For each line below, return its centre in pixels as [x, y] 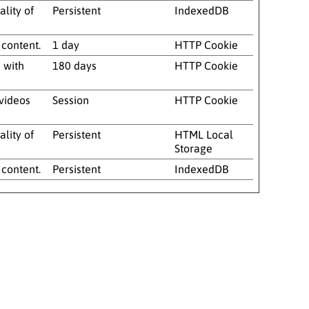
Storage [193, 148]
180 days [74, 65]
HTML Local [204, 134]
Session [71, 100]
